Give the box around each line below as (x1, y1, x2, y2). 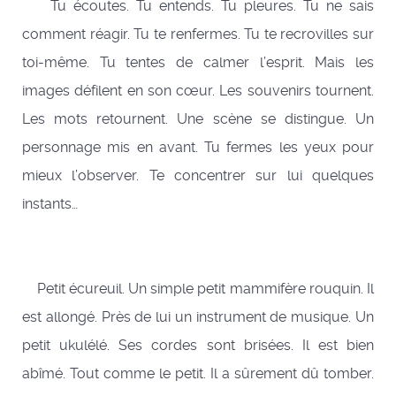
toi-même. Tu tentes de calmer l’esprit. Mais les (22, 54, 374, 72)
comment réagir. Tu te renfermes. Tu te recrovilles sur (22, 26, 374, 43)
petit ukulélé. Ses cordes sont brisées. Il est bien (22, 337, 374, 354)
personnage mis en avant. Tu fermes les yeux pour (22, 139, 374, 156)
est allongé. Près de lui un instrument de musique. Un (22, 308, 374, 326)
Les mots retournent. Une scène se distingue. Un (22, 110, 374, 128)
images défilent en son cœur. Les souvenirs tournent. (22, 82, 374, 100)
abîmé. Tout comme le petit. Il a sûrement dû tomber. (22, 365, 374, 383)
